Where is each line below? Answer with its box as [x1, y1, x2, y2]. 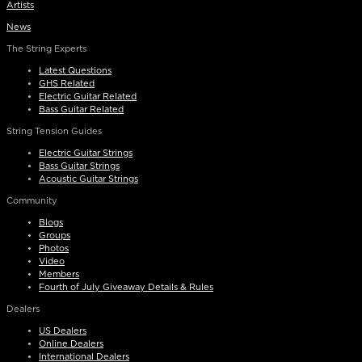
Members [39, 270, 79, 280]
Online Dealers [39, 339, 103, 349]
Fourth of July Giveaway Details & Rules [39, 283, 213, 293]
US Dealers [39, 326, 86, 336]
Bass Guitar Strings [39, 162, 120, 171]
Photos [39, 244, 69, 254]
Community [6, 196, 57, 206]
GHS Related [39, 79, 95, 89]
